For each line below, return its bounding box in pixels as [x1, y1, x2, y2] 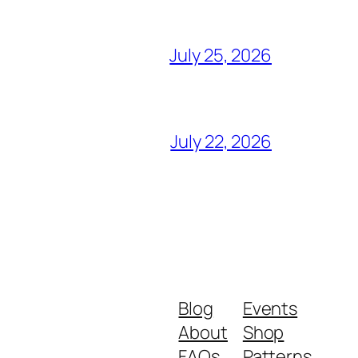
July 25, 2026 [169, 42, 272, 67]
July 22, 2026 [170, 129, 272, 153]
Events [242, 296, 298, 320]
